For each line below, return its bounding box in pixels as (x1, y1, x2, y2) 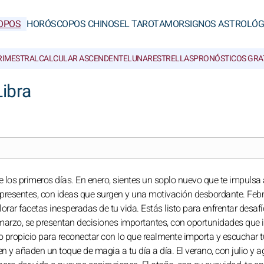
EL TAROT (119, 17, 159, 31)
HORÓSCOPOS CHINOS (27, 17, 120, 31)
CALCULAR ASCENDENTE (38, 52, 127, 65)
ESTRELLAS (152, 52, 193, 65)
